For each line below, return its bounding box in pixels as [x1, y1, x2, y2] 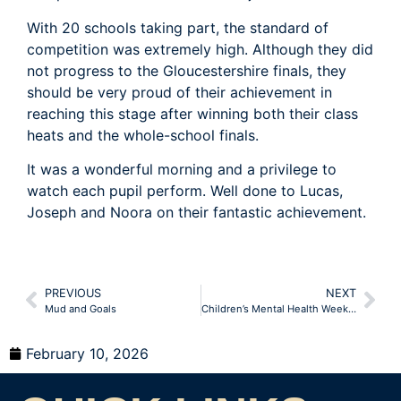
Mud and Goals [45, 302, 116, 315]
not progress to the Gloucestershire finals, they [27, 61, 346, 80]
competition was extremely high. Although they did [27, 39, 373, 58]
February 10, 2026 [26, 344, 149, 363]
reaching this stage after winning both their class [27, 104, 358, 123]
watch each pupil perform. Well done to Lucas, [27, 182, 343, 200]
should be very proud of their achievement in [27, 82, 332, 101]
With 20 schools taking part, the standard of [27, 18, 328, 37]
